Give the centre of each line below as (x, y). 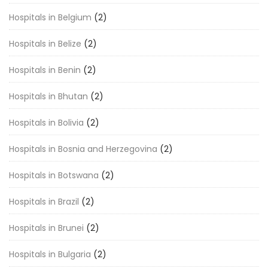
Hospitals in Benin (45, 70)
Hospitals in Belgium (50, 17)
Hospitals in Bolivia (46, 123)
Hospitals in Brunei (46, 228)
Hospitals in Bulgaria (50, 254)
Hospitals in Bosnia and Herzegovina (83, 149)
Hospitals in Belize (45, 44)
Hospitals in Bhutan (48, 96)
